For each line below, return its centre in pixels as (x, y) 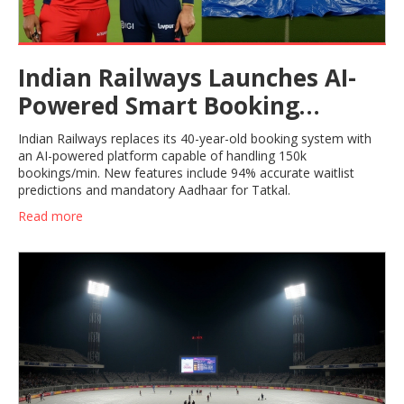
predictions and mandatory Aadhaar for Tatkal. (154, 190)
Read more (50, 216)
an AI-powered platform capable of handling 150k (162, 156)
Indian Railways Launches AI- (187, 78)
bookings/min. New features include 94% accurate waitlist (186, 173)
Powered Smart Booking (159, 106)
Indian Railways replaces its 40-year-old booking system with (195, 139)
